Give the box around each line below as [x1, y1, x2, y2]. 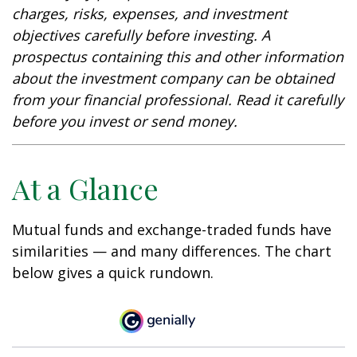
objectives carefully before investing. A [12, 25, 270, 45]
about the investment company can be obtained [12, 69, 334, 88]
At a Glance [12, 169, 159, 207]
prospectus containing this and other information [12, 47, 343, 66]
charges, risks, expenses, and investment [12, 4, 287, 23]
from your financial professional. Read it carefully [12, 90, 343, 109]
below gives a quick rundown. [12, 263, 214, 282]
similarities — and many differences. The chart [12, 241, 331, 261]
